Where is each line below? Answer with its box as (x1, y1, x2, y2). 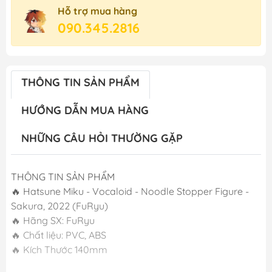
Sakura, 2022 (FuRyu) (11, 200, 108, 212)
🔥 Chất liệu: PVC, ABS (11, 229, 106, 242)
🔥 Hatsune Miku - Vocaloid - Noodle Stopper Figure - (11, 185, 249, 198)
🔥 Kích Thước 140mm (11, 243, 107, 256)
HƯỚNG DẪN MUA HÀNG (21, 103, 149, 118)
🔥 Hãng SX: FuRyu (11, 214, 95, 227)
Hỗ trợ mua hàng (58, 5, 137, 18)
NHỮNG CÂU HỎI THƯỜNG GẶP (21, 131, 183, 146)
